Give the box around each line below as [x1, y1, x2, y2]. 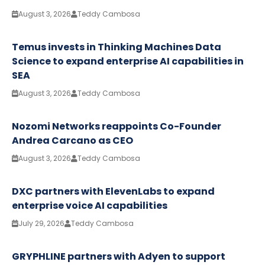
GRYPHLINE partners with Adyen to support [12, 250, 225, 264]
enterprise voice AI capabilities [12, 199, 167, 213]
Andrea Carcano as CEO [12, 134, 133, 148]
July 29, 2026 [18, 218, 64, 229]
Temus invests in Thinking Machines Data [12, 40, 221, 54]
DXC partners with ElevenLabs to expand [12, 185, 215, 199]
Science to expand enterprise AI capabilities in [12, 54, 244, 69]
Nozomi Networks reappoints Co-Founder [12, 119, 221, 134]
